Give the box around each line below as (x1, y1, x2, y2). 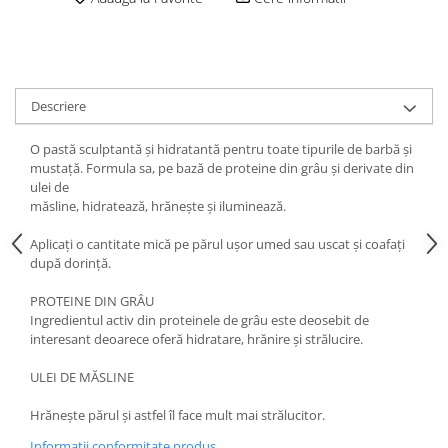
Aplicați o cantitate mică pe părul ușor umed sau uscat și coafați (30, 234, 405, 253)
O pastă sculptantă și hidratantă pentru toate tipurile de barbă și (30, 139, 412, 158)
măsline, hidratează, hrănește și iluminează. (30, 196, 286, 215)
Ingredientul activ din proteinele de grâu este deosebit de (30, 310, 369, 329)
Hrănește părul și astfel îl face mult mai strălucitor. (30, 405, 325, 424)
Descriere (31, 96, 86, 115)
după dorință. (30, 253, 111, 272)
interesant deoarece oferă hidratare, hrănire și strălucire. (30, 329, 363, 348)
